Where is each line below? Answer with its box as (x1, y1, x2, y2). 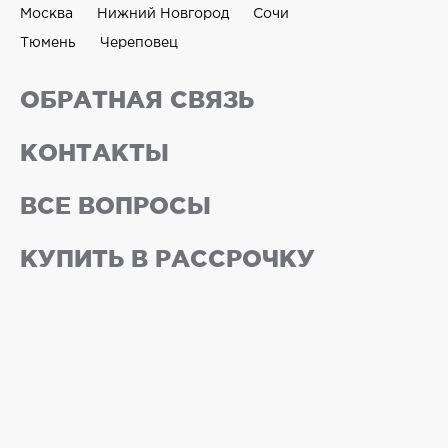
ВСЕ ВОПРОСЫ (20, 192, 211, 219)
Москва (20, 8, 73, 20)
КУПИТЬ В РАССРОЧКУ (20, 245, 315, 272)
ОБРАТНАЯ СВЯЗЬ (20, 86, 254, 113)
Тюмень (20, 37, 76, 49)
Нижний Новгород (97, 8, 229, 20)
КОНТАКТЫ (20, 139, 169, 166)
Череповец (100, 37, 178, 49)
